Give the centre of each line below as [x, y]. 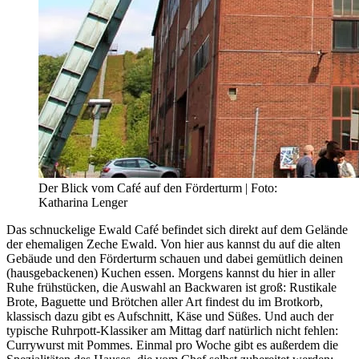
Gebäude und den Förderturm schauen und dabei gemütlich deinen [175, 259]
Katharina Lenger [83, 203]
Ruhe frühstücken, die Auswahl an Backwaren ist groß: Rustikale [171, 288]
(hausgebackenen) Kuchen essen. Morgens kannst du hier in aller [171, 273]
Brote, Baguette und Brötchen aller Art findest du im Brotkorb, [165, 302]
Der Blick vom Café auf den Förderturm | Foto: [158, 188]
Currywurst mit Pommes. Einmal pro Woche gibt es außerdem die [172, 345]
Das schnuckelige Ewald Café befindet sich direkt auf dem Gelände [177, 230]
